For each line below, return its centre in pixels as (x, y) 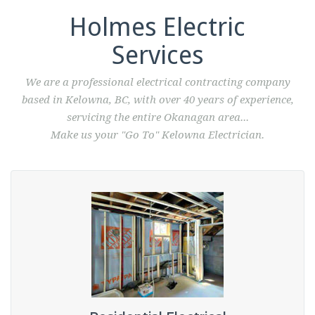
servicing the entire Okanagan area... (157, 117)
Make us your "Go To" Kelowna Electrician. (157, 135)
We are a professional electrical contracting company (157, 82)
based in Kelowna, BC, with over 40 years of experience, (157, 99)
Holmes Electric (157, 27)
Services (157, 55)
